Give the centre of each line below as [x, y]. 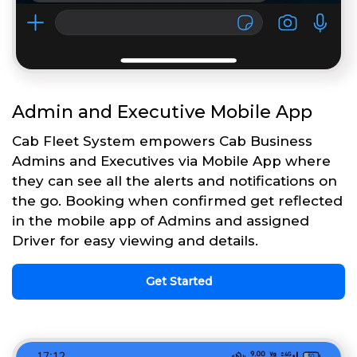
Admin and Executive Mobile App [162, 112]
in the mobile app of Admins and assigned [161, 220]
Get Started [178, 281]
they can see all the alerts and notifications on [175, 180]
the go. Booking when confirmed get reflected [177, 200]
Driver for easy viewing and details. [135, 240]
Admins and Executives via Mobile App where [171, 161]
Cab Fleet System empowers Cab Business [162, 141]
